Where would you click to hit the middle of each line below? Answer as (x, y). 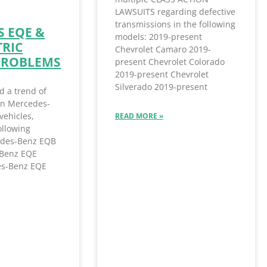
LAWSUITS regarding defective (175, 12)
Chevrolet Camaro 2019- (163, 49)
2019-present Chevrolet (162, 74)
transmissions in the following (175, 24)
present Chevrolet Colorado (170, 62)
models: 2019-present (158, 37)
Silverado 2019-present (161, 87)
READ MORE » (139, 116)
